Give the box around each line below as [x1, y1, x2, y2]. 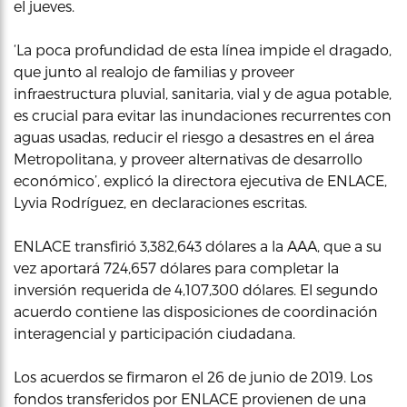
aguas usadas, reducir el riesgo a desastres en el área [14, 127, 374, 145]
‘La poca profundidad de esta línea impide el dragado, [14, 40, 392, 58]
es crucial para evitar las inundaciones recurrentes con [14, 105, 392, 124]
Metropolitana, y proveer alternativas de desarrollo [14, 149, 362, 167]
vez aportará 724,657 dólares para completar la [14, 258, 339, 276]
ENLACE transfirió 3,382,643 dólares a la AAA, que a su [14, 236, 382, 254]
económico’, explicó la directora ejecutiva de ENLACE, [14, 171, 387, 189]
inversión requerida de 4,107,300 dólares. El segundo [14, 280, 378, 298]
